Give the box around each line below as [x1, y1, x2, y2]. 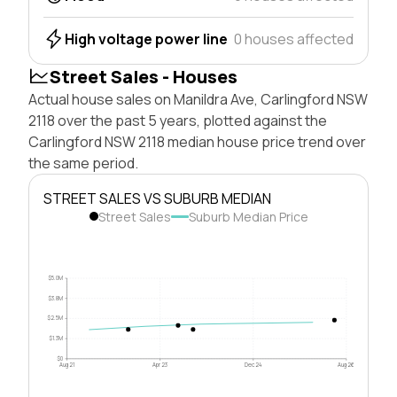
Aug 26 [338, 360, 355, 369]
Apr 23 [152, 360, 168, 369]
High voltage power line [65, 28, 228, 49]
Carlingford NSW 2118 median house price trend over [28, 131, 366, 152]
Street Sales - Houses [50, 64, 237, 89]
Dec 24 [244, 360, 262, 369]
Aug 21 [59, 360, 75, 369]
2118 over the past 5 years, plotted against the [28, 110, 327, 130]
